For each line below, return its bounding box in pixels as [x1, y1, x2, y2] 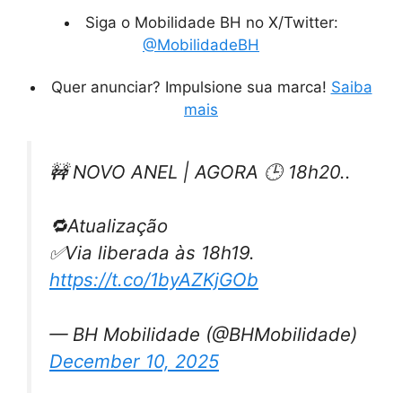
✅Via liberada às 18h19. [49, 241, 255, 265]
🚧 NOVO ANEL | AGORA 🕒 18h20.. [49, 161, 351, 184]
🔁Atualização [49, 214, 168, 238]
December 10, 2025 [49, 350, 219, 373]
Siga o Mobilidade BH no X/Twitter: [84, 13, 338, 32]
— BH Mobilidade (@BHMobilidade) [49, 323, 357, 346]
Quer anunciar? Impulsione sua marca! [50, 78, 331, 97]
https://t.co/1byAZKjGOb [49, 268, 258, 292]
